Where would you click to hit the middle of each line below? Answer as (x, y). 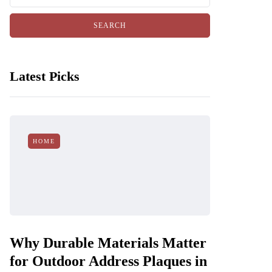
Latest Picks (45, 76)
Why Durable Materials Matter (108, 243)
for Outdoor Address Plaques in (108, 261)
